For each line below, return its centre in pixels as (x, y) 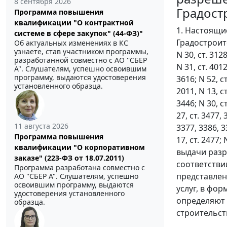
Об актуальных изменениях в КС (71, 43)
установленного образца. (59, 86)
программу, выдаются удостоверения (80, 77)
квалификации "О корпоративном (80, 147)
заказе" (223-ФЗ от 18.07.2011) (69, 158)
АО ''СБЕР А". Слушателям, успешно (76, 176)
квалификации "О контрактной (74, 22)
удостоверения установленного (69, 193)
